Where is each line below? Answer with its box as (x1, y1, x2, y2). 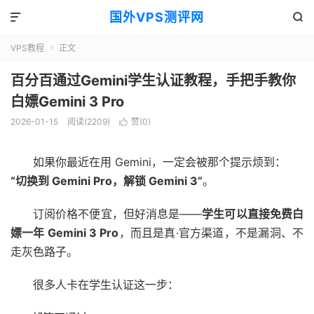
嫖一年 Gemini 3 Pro (11, 226, 119, 240)
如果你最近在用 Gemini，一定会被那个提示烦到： (33, 155, 286, 169)
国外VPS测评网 (109, 10, 205, 25)
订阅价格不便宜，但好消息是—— (33, 207, 203, 221)
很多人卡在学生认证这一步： (33, 278, 179, 292)
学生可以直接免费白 (202, 207, 304, 221)
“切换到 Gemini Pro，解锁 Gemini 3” (11, 174, 203, 188)
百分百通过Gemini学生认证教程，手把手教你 (11, 72, 296, 89)
